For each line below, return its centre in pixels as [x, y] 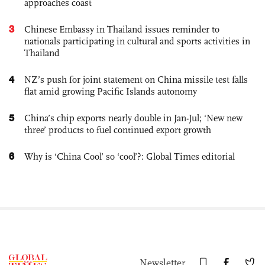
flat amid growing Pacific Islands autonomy [111, 91]
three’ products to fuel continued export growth [118, 130]
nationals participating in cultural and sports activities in [137, 41]
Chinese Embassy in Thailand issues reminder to [122, 29]
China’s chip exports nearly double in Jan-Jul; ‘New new [133, 118]
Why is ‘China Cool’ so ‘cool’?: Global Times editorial [130, 156]
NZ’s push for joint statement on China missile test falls [136, 80]
